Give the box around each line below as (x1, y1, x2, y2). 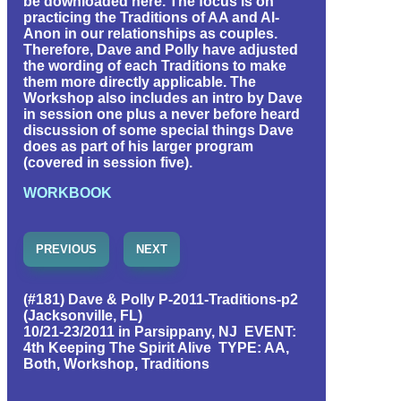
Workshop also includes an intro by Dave (23, 90, 303, 106)
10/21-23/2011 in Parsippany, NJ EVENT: (23, 323, 296, 339)
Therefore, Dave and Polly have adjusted (23, 41, 298, 57)
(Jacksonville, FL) (23, 307, 142, 323)
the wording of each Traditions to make (23, 57, 286, 73)
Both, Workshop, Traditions (23, 355, 209, 371)
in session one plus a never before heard (23, 106, 300, 122)
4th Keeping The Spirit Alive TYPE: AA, (23, 339, 289, 355)
